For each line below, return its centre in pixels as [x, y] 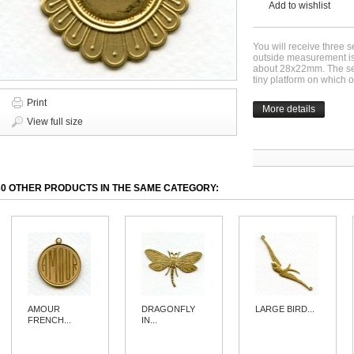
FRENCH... [50, 320]
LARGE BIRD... [285, 309]
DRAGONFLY [169, 309]
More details [289, 109]
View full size [55, 122]
